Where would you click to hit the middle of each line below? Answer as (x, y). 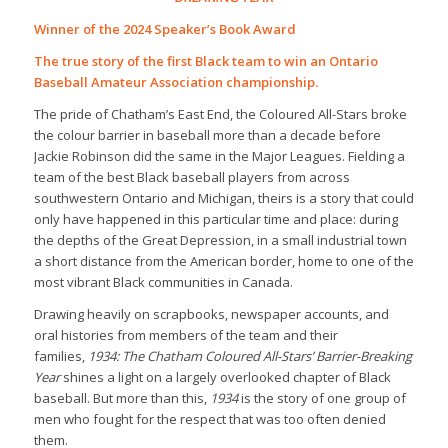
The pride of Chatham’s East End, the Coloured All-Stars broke (220, 113)
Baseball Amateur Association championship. (175, 81)
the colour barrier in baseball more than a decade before (207, 134)
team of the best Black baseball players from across (191, 176)
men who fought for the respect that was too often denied (209, 418)
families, (60, 355)
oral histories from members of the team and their (185, 334)
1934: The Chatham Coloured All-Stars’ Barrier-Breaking (249, 355)
